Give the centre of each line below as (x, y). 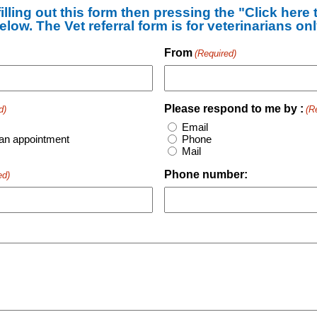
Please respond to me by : (234, 109)
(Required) (215, 53)
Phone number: (206, 174)
